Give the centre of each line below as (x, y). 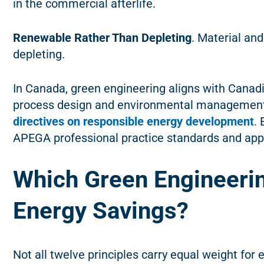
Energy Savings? (101, 211)
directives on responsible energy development (133, 122)
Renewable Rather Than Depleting (102, 38)
